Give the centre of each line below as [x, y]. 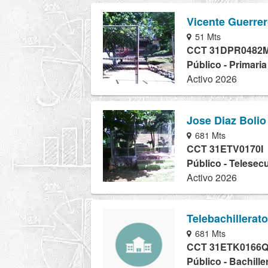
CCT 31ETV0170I [225, 148]
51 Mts [207, 36]
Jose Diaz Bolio [226, 120]
